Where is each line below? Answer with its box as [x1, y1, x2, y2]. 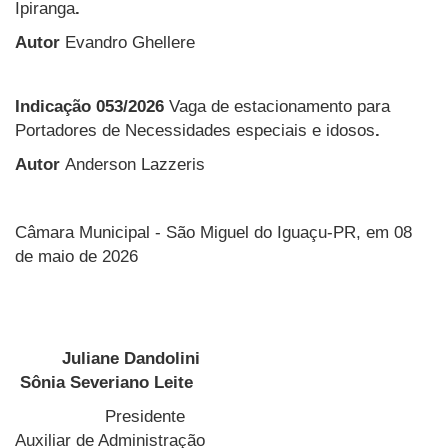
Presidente [15, 406, 390, 426]
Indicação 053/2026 [15, 96, 169, 116]
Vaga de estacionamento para [169, 96, 390, 116]
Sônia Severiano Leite [15, 372, 193, 392]
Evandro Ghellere [65, 32, 195, 52]
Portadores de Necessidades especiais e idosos [15, 120, 375, 140]
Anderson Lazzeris [65, 154, 205, 174]
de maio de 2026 [15, 246, 138, 266]
